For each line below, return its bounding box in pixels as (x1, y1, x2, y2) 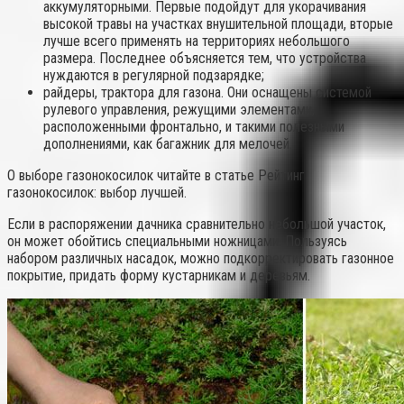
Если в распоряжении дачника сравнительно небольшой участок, (7, 216, 386, 234)
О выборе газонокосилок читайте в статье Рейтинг (7, 167, 305, 185)
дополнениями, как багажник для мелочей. (43, 135, 292, 153)
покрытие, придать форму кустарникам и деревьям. (7, 267, 310, 285)
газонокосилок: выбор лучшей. (7, 184, 187, 202)
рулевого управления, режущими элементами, (43, 101, 315, 119)
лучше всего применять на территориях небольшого (43, 32, 350, 50)
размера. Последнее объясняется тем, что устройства (43, 50, 366, 68)
